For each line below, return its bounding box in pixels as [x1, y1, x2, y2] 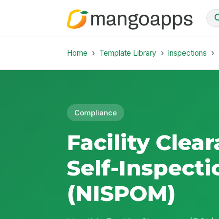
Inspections [168, 48, 207, 58]
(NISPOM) [67, 180, 176, 207]
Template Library [99, 48, 156, 58]
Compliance [74, 108, 117, 117]
